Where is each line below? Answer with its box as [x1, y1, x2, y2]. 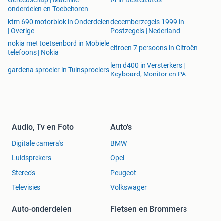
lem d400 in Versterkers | [110, 61, 185, 69]
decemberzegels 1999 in [110, 17, 184, 26]
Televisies [12, 183, 40, 191]
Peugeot [110, 168, 136, 177]
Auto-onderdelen [12, 204, 72, 214]
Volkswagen [110, 183, 148, 191]
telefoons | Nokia [8, 48, 59, 56]
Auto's [110, 122, 132, 132]
